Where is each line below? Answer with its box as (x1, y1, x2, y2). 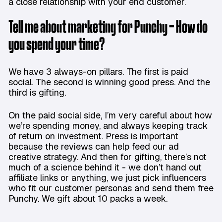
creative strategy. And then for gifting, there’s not (8, 151, 207, 163)
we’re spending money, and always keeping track (8, 120, 208, 132)
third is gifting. (8, 87, 68, 99)
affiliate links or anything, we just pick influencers (8, 172, 206, 184)
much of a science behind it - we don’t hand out (8, 162, 202, 173)
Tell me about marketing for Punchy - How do (8, 20, 208, 36)
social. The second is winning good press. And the (8, 76, 210, 88)
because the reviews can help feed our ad (8, 141, 179, 153)
